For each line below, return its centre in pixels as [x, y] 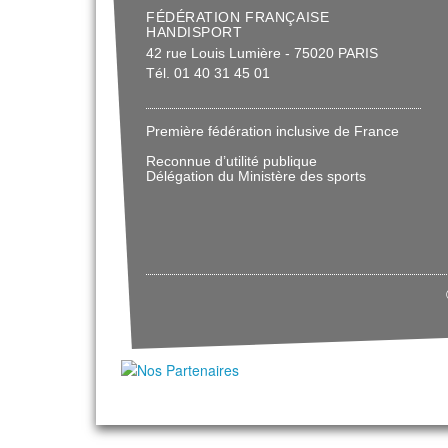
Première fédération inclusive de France [272, 131]
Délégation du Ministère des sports [256, 176]
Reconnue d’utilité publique [231, 161]
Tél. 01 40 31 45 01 [208, 73]
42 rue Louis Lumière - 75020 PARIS [262, 53]
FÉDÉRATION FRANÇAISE [238, 17]
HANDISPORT [194, 32]
